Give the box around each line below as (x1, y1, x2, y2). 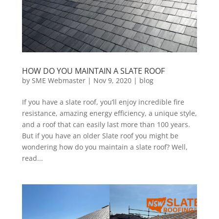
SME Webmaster (31, 76, 86, 86)
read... (22, 153, 43, 163)
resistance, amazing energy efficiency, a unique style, (22, 109, 197, 118)
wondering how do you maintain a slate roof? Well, (22, 142, 188, 152)
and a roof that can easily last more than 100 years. (22, 120, 190, 130)
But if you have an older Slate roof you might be (22, 131, 178, 141)
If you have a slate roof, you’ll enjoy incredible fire (22, 97, 184, 107)
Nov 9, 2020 (93, 76, 131, 86)
